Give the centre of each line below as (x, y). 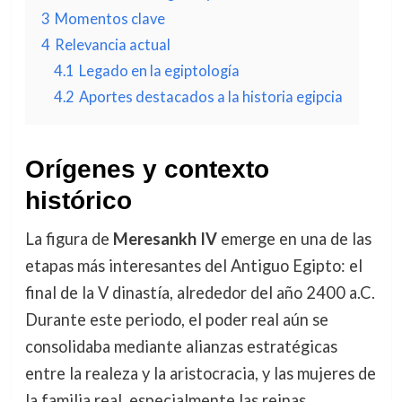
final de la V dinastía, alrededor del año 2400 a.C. (200, 293)
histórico (78, 201)
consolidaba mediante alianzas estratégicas (181, 346)
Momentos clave (109, 18)
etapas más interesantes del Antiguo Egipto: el (193, 266)
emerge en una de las (294, 239)
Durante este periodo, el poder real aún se (176, 319)
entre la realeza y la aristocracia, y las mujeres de (200, 373)
